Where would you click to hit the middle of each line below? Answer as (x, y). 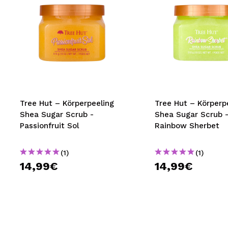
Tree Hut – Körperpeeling (67, 103)
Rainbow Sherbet (187, 126)
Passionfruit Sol (49, 126)
